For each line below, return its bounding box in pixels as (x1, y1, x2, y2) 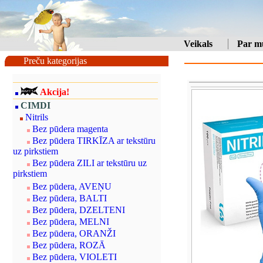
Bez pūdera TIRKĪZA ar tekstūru (32, 136, 156, 146)
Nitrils (25, 112, 48, 122)
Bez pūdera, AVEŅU (32, 181, 112, 191)
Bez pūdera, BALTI (32, 193, 107, 203)
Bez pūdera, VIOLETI (32, 252, 117, 262)
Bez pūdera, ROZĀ (32, 240, 106, 250)
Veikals (184, 39, 213, 49)
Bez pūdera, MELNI (32, 217, 109, 227)
